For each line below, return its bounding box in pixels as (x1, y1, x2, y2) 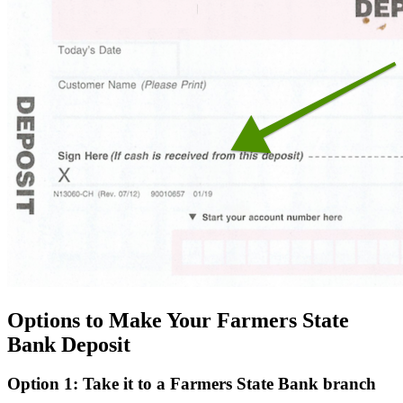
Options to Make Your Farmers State (7, 308, 349, 332)
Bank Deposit (7, 332, 130, 356)
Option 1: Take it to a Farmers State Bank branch (7, 374, 376, 394)
